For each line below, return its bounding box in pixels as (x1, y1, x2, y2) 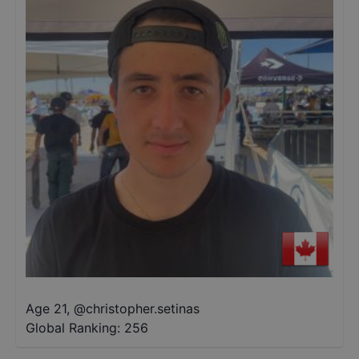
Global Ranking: (26, 320, 120, 336)
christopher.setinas (86, 301, 200, 317)
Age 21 (26, 301, 67, 317)
